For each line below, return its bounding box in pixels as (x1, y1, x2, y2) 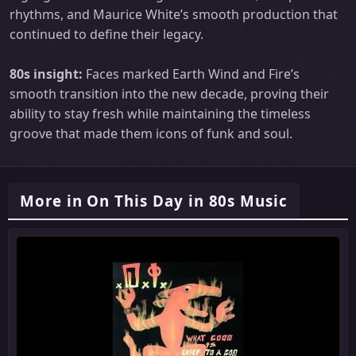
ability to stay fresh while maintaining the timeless (10, 105, 311, 123)
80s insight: (10, 65, 86, 83)
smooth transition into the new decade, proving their (10, 85, 329, 103)
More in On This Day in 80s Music (20, 191, 288, 211)
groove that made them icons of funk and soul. (10, 125, 292, 143)
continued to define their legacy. (10, 25, 203, 44)
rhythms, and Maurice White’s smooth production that (10, 6, 338, 24)
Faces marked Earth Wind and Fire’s (86, 65, 300, 83)
